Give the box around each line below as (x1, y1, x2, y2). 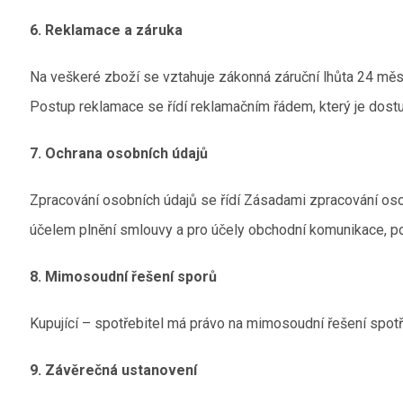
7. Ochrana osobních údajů (30, 145, 209, 162)
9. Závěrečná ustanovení (30, 362, 198, 379)
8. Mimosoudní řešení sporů (30, 268, 218, 285)
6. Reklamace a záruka (30, 22, 184, 39)
